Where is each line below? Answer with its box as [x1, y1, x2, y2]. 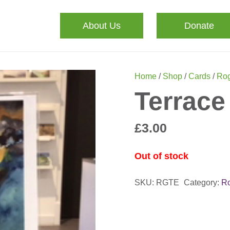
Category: [184, 178, 222, 187]
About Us [83, 20, 121, 31]
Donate [184, 20, 214, 31]
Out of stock [134, 151, 188, 162]
